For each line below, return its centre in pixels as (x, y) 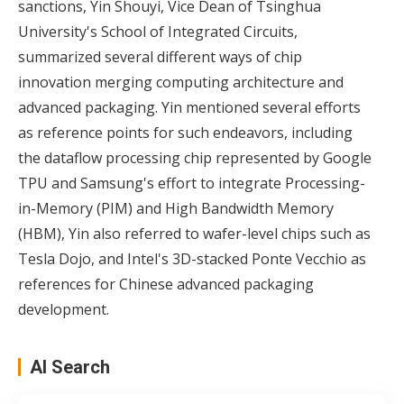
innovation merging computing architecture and (181, 83)
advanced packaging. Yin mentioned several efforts (189, 108)
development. (64, 310)
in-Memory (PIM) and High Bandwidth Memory (176, 209)
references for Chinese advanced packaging (166, 285)
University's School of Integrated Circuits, (158, 32)
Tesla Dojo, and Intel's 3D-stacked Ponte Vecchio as (192, 259)
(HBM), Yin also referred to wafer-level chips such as (194, 234)
